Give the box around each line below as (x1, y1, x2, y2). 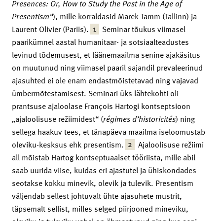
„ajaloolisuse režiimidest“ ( (12, 112, 103, 125)
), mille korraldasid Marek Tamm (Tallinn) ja (53, 10, 197, 22)
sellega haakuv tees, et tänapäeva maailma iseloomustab (12, 125, 205, 138)
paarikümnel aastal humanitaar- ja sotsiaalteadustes (12, 36, 189, 48)
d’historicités (130, 112, 176, 125)
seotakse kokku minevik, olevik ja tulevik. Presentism (12, 177, 193, 189)
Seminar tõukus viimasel (100, 23, 185, 35)
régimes (103, 112, 130, 125)
